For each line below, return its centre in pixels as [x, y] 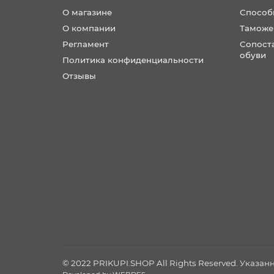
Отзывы [79, 76]
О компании [89, 28]
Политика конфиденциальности [133, 60]
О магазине [87, 12]
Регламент [86, 44]
